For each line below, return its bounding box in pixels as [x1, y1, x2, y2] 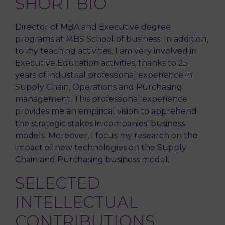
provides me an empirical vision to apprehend [15, 106, 197, 116]
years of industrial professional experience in [15, 70, 192, 80]
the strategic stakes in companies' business [15, 119, 185, 128]
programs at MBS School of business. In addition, [15, 34, 208, 44]
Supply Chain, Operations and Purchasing [15, 82, 182, 92]
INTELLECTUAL [15, 192, 138, 212]
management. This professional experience [15, 94, 187, 104]
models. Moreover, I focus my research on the [15, 131, 198, 140]
